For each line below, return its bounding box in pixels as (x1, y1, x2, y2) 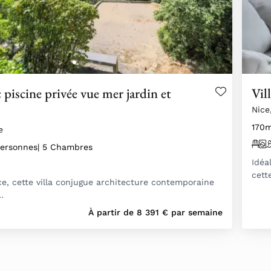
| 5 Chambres (38, 142, 93, 152)
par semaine (168, 207, 223, 218)
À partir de (88, 207, 137, 218)
